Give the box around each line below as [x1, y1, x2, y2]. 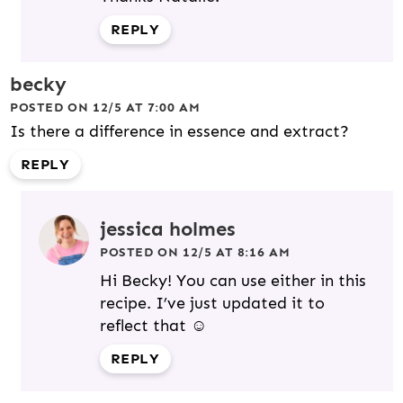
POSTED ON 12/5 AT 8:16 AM [100, 245, 291, 261]
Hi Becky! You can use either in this [100, 271, 366, 291]
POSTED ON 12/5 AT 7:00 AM [10, 100, 201, 116]
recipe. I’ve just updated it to [100, 293, 325, 314]
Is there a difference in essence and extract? [10, 121, 349, 142]
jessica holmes [100, 217, 236, 242]
